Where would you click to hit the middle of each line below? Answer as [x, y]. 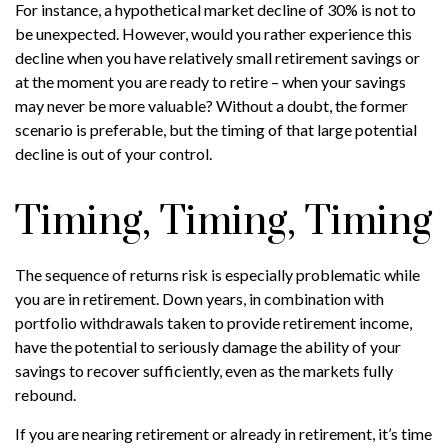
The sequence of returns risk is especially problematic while [217, 275]
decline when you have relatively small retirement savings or [217, 58]
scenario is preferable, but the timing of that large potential [216, 130]
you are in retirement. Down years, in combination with [199, 299]
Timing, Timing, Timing [223, 222]
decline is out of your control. [113, 154]
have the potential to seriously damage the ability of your [208, 347]
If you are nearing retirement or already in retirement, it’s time [223, 434]
